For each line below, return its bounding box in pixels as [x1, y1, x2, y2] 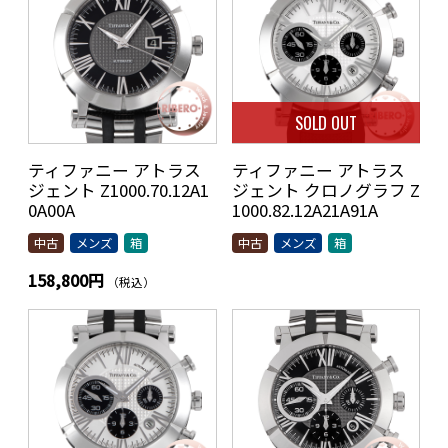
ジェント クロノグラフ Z [231, 178, 420, 203]
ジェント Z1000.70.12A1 [28, 178, 209, 203]
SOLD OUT [294, 110, 357, 136]
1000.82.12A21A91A [231, 198, 378, 223]
